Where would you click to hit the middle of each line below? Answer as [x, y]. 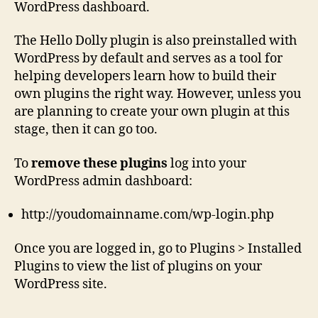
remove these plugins [99, 163]
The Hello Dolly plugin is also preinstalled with [155, 41]
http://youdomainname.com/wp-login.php [148, 215]
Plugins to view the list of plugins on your [138, 266]
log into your [207, 163]
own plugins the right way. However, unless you [158, 94]
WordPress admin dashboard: [103, 181]
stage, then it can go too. [86, 130]
